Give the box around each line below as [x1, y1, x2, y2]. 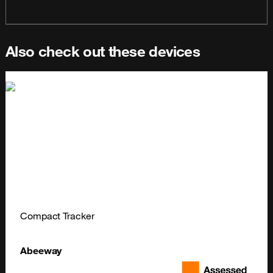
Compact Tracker [20, 209, 94, 222]
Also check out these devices [5, 41, 200, 60]
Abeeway [20, 244, 62, 257]
